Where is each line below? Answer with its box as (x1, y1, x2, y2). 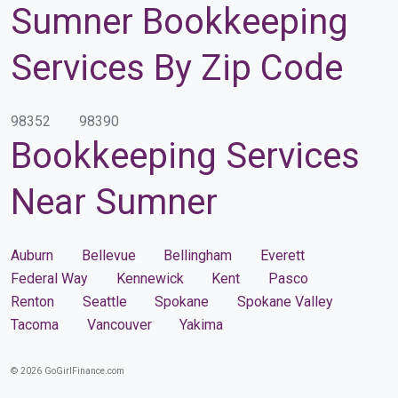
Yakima (179, 315, 223, 333)
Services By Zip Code (11, 46, 343, 89)
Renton (11, 292, 54, 310)
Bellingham (163, 246, 232, 264)
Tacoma (11, 315, 59, 333)
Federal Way (11, 269, 88, 287)
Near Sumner (11, 180, 218, 223)
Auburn (11, 246, 53, 264)
